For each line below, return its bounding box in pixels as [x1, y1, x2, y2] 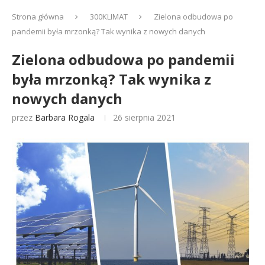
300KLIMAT [90, 11, 128, 22]
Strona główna [12, 11, 64, 22]
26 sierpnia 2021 [113, 112, 176, 123]
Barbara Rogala [35, 112, 95, 123]
